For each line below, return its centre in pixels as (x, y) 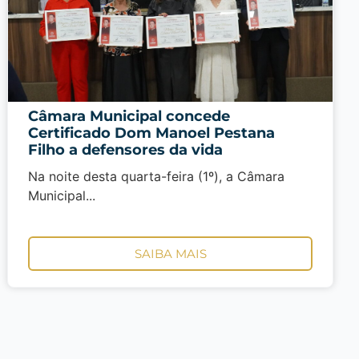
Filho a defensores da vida (126, 149)
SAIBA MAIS (170, 254)
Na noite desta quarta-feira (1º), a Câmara (157, 176)
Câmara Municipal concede (129, 116)
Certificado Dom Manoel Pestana (152, 133)
